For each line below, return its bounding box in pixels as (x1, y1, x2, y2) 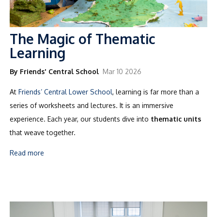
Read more (10, 148, 44, 157)
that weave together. (10, 128, 76, 137)
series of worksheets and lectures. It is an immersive (10, 101, 173, 109)
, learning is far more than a (112, 87, 199, 96)
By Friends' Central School (10, 67, 99, 76)
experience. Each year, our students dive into (10, 114, 151, 123)
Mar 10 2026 (103, 67, 141, 76)
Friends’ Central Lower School (18, 87, 112, 96)
